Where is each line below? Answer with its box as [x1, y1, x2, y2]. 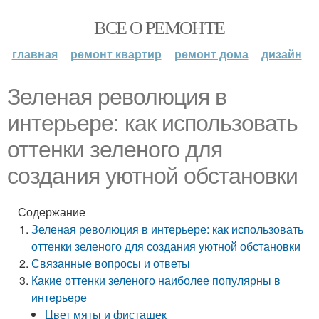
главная [11, 46, 58, 62]
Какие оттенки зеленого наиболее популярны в [31, 272, 281, 288]
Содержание [18, 204, 85, 220]
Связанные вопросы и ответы [31, 255, 191, 271]
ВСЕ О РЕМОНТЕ [94, 15, 225, 39]
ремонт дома [174, 46, 249, 62]
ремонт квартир [70, 46, 162, 62]
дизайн [261, 46, 302, 62]
